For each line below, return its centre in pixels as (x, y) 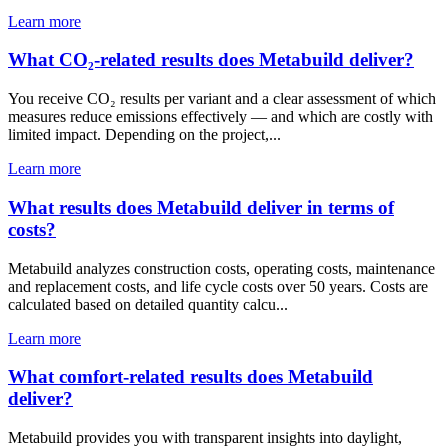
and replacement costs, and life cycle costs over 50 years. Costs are (218, 286)
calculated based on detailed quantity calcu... (148, 304)
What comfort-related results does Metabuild (190, 377)
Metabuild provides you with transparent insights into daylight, (205, 437)
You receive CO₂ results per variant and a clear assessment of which (222, 99)
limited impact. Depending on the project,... (144, 135)
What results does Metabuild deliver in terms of (201, 207)
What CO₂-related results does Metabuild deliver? (211, 60)
